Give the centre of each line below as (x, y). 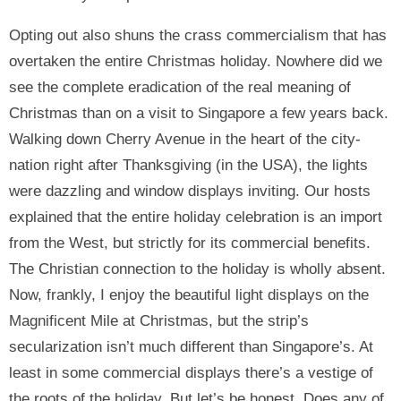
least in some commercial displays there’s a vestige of (191, 373)
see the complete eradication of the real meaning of (180, 88)
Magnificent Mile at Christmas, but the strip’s (159, 321)
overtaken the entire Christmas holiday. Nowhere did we (196, 62)
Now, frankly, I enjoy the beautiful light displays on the (189, 295)
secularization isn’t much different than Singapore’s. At (191, 347)
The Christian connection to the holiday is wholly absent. (197, 269)
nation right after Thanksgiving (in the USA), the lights (188, 166)
